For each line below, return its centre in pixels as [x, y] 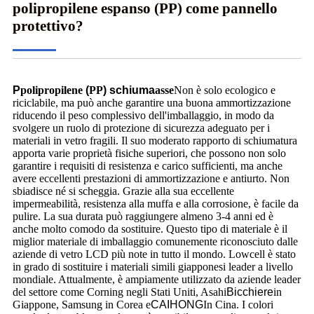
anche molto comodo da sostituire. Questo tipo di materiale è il [150, 229]
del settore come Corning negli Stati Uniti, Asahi [120, 292]
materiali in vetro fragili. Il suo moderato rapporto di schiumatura [155, 141]
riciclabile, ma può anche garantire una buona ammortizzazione [152, 103]
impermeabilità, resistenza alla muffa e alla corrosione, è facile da [156, 204]
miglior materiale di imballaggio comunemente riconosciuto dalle [155, 242]
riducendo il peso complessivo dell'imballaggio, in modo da [143, 116]
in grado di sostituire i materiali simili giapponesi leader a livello [153, 267]
